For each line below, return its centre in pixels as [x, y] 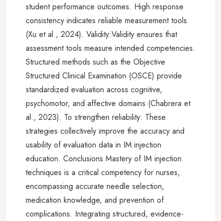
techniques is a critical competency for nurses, [103, 172]
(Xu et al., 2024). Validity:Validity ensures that [101, 34]
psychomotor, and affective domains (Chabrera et [108, 103]
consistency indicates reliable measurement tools [106, 20]
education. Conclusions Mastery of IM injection [104, 158]
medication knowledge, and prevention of [95, 200]
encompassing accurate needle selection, [95, 186]
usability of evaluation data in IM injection [93, 145]
